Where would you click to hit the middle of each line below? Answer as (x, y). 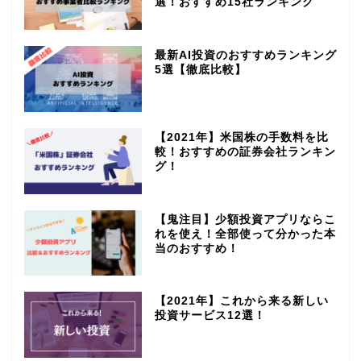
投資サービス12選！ (210, 316)
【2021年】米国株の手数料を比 (241, 137)
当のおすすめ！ (197, 248)
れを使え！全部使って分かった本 (245, 234)
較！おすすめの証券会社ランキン (245, 151)
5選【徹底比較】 (200, 69)
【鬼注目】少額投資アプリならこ (245, 219)
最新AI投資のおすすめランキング (245, 55)
